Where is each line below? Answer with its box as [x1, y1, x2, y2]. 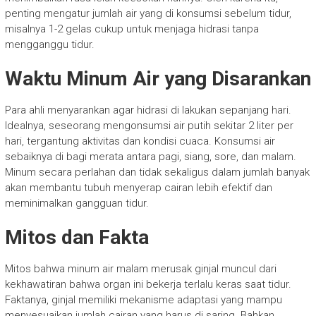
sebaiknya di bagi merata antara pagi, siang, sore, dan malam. [4, 150, 296, 163]
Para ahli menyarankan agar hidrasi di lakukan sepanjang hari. [4, 103, 291, 116]
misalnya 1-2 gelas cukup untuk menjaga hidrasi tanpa [4, 22, 259, 35]
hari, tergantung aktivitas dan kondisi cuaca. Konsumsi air [4, 134, 275, 147]
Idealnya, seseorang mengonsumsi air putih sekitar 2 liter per [4, 119, 293, 132]
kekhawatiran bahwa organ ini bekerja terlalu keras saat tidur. [4, 277, 291, 291]
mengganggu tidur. [4, 37, 95, 51]
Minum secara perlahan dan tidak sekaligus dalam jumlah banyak [4, 165, 310, 178]
